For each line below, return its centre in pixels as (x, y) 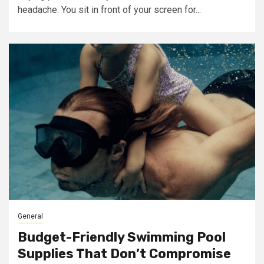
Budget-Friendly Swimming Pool (122, 237)
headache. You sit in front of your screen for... (109, 10)
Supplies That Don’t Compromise (124, 254)
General (30, 216)
